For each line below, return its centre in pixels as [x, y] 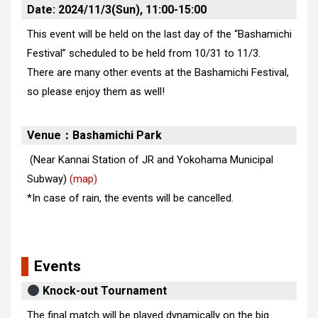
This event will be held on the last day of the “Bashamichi [159, 34]
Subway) [46, 179]
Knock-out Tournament [104, 291]
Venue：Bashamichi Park [94, 136]
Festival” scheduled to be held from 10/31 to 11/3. [143, 53]
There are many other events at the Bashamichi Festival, [158, 72]
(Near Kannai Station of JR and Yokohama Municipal [150, 160]
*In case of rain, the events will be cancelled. [130, 198]
